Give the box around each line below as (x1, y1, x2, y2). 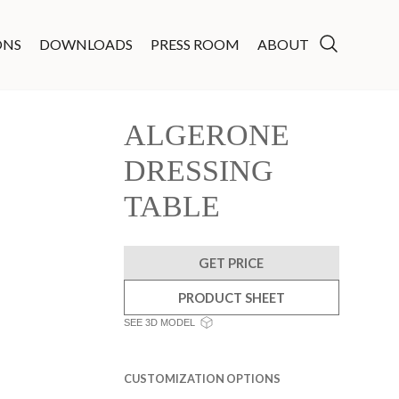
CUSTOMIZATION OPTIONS (123, 371, 281, 386)
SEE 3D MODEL (123, 317, 195, 328)
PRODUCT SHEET (177, 289, 285, 305)
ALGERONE (123, 118, 289, 151)
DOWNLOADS (38, 36, 133, 53)
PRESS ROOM (150, 36, 240, 53)
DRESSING (123, 154, 273, 187)
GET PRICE (199, 255, 265, 271)
